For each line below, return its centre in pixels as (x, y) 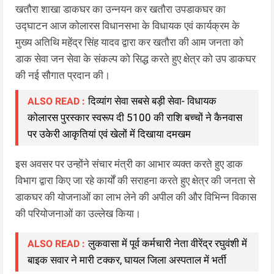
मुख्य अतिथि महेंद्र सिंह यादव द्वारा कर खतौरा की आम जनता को (130, 42)
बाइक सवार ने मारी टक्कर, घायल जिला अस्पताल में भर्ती (127, 260)
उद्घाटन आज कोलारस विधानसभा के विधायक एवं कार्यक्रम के (128, 25)
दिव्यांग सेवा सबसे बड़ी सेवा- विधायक (153, 101)
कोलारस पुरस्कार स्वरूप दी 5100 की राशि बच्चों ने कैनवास (135, 117)
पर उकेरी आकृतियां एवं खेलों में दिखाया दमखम (109, 134)
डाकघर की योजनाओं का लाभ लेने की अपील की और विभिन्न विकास (136, 197)
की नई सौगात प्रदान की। (64, 75)
